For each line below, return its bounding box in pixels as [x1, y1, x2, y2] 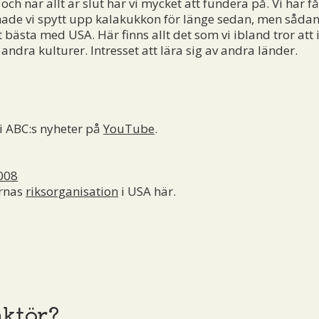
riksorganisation [26, 182, 118, 199]
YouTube [103, 120, 155, 137]
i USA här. [118, 182, 176, 199]
